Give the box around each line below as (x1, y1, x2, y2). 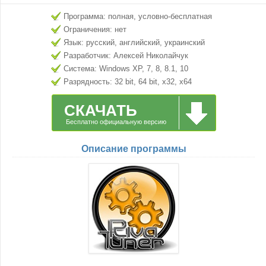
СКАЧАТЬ (64, 102, 137, 119)
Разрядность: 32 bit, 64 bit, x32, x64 (64, 77, 192, 86)
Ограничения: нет (64, 25, 126, 34)
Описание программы (81, 144, 186, 154)
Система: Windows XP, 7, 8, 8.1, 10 (64, 64, 188, 73)
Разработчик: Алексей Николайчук (64, 51, 188, 60)
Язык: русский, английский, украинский (64, 38, 205, 47)
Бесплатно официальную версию (65, 118, 166, 125)
